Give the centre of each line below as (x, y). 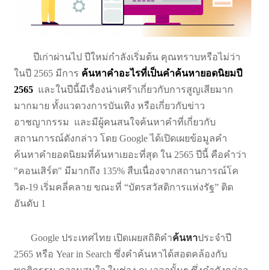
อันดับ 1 (38, 203)
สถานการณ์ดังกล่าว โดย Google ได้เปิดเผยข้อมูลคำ (121, 138)
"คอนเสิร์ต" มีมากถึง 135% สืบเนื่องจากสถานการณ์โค (126, 171)
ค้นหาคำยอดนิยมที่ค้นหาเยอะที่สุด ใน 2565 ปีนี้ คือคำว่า (130, 154)
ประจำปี (215, 237)
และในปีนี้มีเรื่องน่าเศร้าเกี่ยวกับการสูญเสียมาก (133, 89)
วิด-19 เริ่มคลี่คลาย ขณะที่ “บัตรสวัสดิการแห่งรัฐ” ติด (124, 187)
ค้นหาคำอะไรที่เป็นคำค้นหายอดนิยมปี (162, 73)
